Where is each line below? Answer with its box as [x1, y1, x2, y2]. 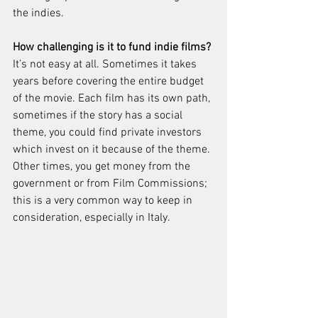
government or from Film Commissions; [13, 176, 210, 191]
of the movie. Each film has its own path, [13, 91, 213, 106]
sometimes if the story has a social [13, 108, 185, 123]
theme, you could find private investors [13, 125, 204, 140]
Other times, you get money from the [13, 159, 193, 174]
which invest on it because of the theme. [13, 142, 213, 157]
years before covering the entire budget [13, 74, 207, 89]
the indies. [13, 6, 67, 21]
